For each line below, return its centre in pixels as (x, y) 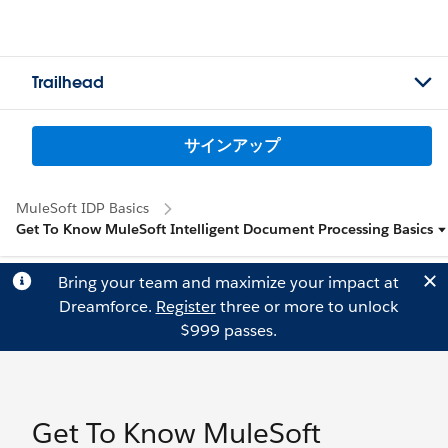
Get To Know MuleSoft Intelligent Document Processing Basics (224, 229)
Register (185, 306)
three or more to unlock (306, 306)
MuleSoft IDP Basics (82, 208)
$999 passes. (228, 330)
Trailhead (68, 82)
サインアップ (232, 145)
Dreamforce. (107, 306)
